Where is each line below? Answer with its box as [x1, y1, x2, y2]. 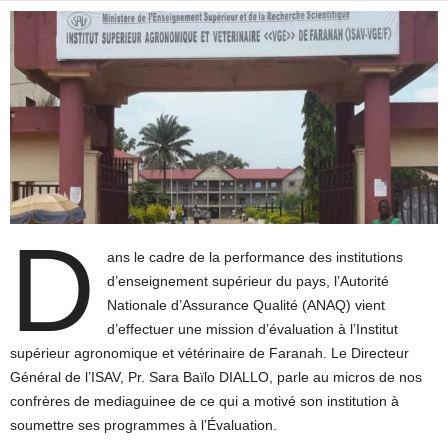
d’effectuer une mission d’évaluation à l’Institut [106, 320, 398, 337]
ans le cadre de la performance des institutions [106, 248, 403, 265]
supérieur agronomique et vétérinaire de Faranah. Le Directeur [10, 344, 409, 361]
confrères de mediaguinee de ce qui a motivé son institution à [10, 392, 399, 409]
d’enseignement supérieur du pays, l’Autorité [106, 272, 389, 289]
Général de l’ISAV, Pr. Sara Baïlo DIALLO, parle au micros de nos [10, 368, 422, 385]
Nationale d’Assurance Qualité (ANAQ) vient [106, 296, 385, 313]
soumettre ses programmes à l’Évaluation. [10, 416, 277, 433]
